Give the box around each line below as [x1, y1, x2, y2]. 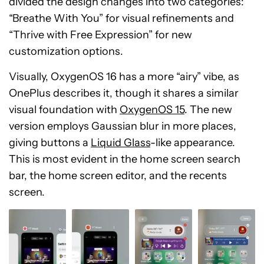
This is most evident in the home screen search [9, 153, 240, 166]
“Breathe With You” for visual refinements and [9, 12, 234, 25]
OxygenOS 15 [120, 103, 184, 116]
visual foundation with [9, 103, 120, 116]
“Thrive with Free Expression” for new [9, 28, 192, 41]
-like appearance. [150, 136, 235, 149]
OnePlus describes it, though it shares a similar [9, 87, 239, 100]
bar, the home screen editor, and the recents [9, 169, 227, 182]
